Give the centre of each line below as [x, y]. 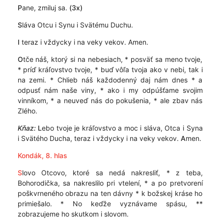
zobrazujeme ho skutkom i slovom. [73, 214]
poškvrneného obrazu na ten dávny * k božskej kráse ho [110, 193]
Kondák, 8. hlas [42, 155]
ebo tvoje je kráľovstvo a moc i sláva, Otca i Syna [122, 128]
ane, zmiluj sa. [45, 8]
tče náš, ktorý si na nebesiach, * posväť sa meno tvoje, [113, 59]
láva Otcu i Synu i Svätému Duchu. [77, 25]
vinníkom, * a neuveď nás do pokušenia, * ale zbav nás [110, 100]
